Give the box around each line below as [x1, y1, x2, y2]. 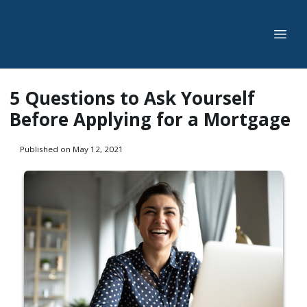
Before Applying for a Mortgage [10, 107, 291, 132]
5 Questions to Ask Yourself [10, 86, 255, 110]
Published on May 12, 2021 [19, 143, 123, 154]
